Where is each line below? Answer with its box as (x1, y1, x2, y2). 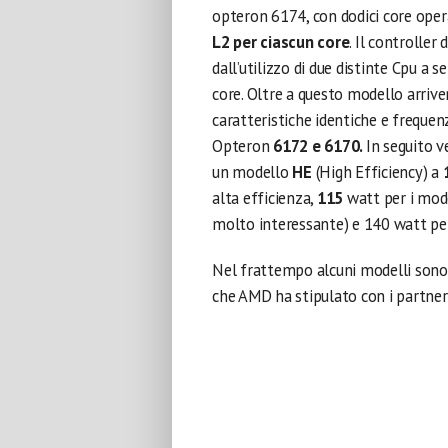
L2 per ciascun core (212, 31, 350, 53)
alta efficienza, (212, 187, 317, 209)
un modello (212, 161, 293, 183)
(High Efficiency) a (315, 161, 443, 183)
